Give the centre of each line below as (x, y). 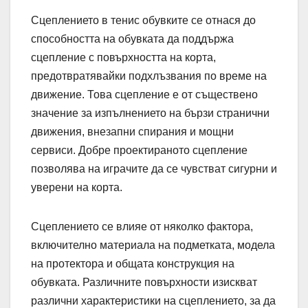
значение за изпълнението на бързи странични (150, 113)
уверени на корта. (77, 187)
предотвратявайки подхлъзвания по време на (149, 76)
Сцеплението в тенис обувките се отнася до (143, 20)
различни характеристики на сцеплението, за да (153, 300)
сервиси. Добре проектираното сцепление (139, 150)
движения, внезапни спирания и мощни (132, 131)
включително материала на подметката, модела (153, 245)
